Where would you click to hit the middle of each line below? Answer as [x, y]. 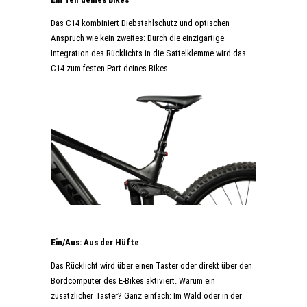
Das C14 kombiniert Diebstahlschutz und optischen [140, 23]
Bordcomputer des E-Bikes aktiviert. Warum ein [133, 281]
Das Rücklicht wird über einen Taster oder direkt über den [151, 266]
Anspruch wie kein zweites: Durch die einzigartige [137, 38]
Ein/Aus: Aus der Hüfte [95, 243]
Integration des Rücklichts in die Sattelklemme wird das [148, 53]
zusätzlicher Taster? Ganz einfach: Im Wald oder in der [146, 296]
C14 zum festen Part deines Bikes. [110, 68]
